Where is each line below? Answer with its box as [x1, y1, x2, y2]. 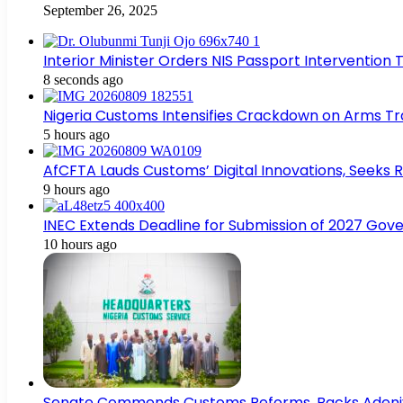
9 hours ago [43, 181, 110, 197]
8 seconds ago [43, 71, 123, 87]
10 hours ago [43, 236, 117, 252]
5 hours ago [43, 126, 110, 142]
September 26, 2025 [43, 2, 157, 18]
